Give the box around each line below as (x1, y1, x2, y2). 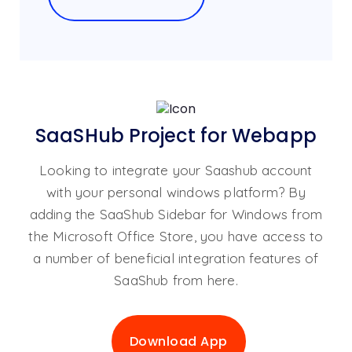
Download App (129, 332, 228, 350)
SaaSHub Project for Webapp (35, 122, 317, 148)
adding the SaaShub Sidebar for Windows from (29, 205, 323, 222)
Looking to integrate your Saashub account (39, 161, 313, 178)
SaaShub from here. (114, 271, 238, 288)
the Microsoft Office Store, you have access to (28, 227, 324, 244)
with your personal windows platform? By (46, 183, 306, 200)
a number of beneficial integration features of (33, 249, 319, 266)
